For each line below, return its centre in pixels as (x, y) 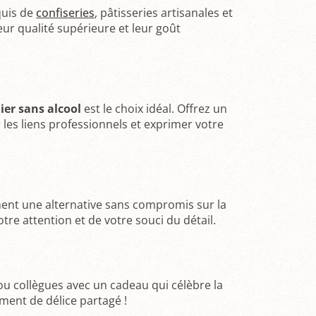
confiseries (66, 12)
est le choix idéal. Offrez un (154, 108)
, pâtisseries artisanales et (164, 12)
